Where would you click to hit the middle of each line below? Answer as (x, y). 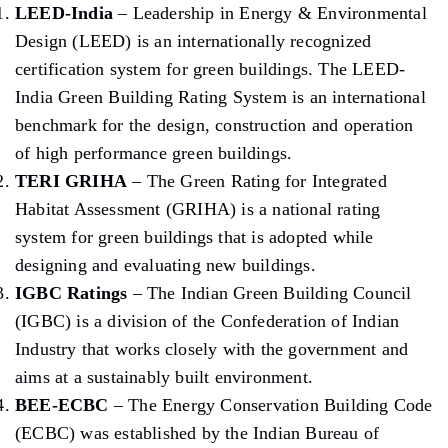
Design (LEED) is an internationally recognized (193, 40)
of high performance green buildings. (154, 152)
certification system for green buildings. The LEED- (210, 68)
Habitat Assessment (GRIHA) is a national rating (198, 208)
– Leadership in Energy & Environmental (270, 12)
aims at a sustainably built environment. (164, 376)
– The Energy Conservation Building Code (270, 404)
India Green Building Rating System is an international (220, 96)
